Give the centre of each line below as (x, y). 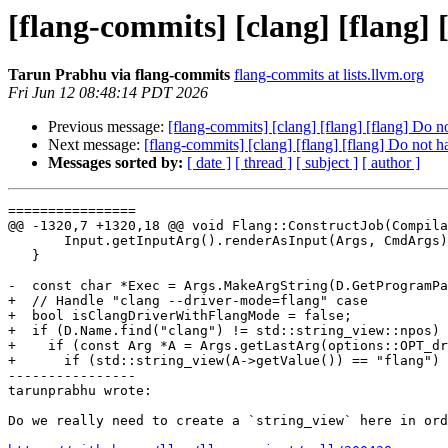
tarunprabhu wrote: (80, 391)
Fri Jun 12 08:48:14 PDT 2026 (108, 93)
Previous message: (108, 127)
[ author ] (391, 163)
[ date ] (209, 163)
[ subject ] (327, 163)
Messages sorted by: (115, 163)
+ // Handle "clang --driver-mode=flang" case (188, 301)
